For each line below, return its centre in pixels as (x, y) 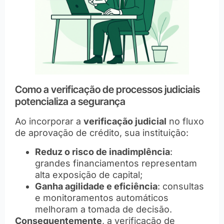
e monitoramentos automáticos (102, 197)
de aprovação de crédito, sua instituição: (102, 133)
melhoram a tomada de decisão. (103, 209)
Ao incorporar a (49, 121)
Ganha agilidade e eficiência (96, 186)
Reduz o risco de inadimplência (102, 151)
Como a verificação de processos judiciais (107, 90)
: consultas (181, 186)
